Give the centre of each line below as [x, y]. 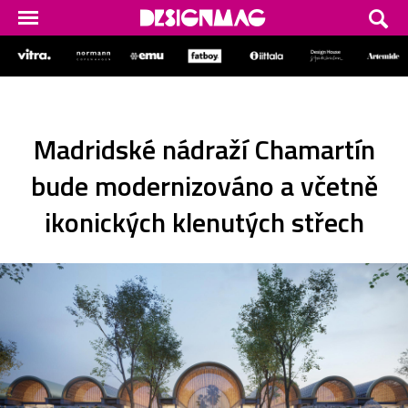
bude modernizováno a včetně [204, 185]
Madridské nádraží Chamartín [204, 149]
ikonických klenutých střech [204, 222]
